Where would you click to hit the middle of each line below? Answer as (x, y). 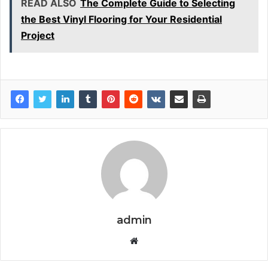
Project (38, 36)
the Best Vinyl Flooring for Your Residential (121, 19)
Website (155, 240)
